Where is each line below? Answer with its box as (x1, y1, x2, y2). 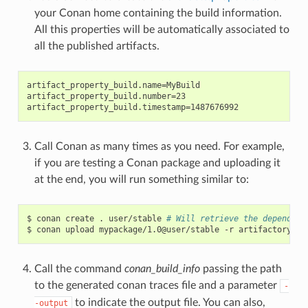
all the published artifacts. (34, 40, 159, 52)
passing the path (199, 263, 282, 274)
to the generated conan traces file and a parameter (34, 279, 280, 291)
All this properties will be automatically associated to (34, 23, 289, 35)
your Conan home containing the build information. (34, 7, 282, 19)
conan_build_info (124, 263, 200, 274)
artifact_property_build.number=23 (26, 91, 186, 101)
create (65, 213, 94, 223)
